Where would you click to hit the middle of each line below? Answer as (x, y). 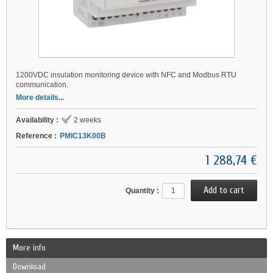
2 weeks (87, 120)
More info (29, 248)
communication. (42, 85)
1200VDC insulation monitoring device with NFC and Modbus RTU (126, 75)
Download (29, 267)
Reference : (36, 136)
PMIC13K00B (83, 136)
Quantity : (142, 191)
